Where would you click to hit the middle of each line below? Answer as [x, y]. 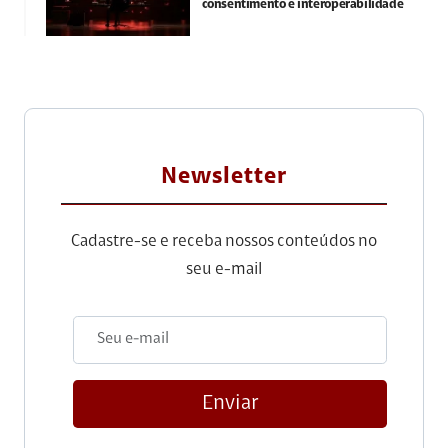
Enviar [230, 403]
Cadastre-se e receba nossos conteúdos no [224, 241]
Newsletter [224, 177]
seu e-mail [224, 269]
